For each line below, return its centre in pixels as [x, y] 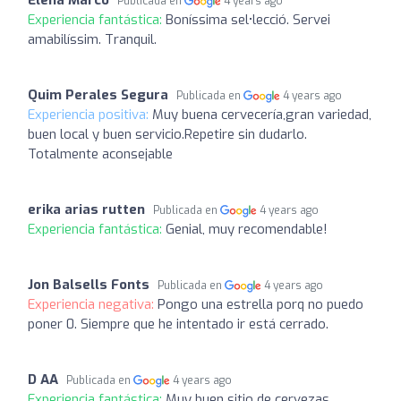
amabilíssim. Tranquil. [92, 39]
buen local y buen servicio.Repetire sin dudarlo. [167, 134]
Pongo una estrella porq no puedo [260, 304]
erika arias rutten [86, 209]
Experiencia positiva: [90, 114]
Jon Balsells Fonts [89, 284]
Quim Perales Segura [98, 94]
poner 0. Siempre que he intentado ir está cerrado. [178, 324]
